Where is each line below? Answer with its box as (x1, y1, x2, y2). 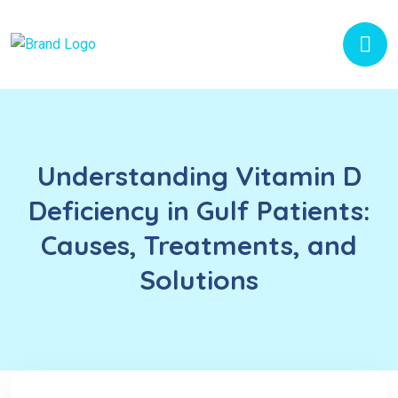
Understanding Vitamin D (36, 159, 362, 193)
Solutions (139, 263, 259, 297)
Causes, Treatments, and (41, 228, 357, 262)
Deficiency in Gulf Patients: (28, 194, 370, 227)
